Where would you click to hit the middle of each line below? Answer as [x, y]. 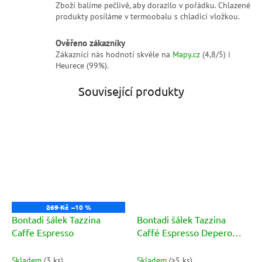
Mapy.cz [186, 55]
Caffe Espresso [43, 232]
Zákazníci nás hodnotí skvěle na [114, 55]
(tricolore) [157, 245]
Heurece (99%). [82, 66]
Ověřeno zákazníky [90, 43]
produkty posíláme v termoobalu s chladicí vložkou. [148, 16]
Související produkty [131, 91]
